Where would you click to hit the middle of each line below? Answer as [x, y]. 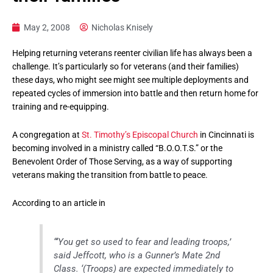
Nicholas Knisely [122, 27]
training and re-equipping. [61, 106]
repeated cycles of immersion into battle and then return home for [135, 93]
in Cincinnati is [226, 134]
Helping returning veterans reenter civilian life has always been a [132, 53]
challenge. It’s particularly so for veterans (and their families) [126, 66]
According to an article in [59, 203]
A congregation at [47, 134]
